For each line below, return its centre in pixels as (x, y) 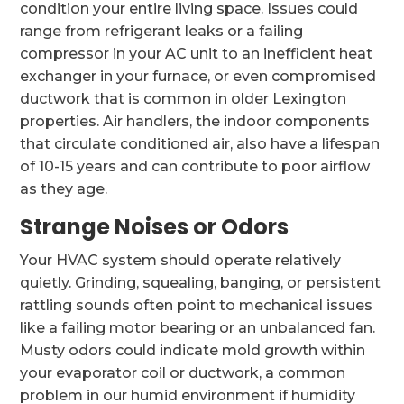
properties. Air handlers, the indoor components (195, 121)
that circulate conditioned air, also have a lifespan (200, 144)
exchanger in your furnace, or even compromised (198, 76)
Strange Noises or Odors (155, 227)
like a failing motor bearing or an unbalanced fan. (198, 328)
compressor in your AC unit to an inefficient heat (197, 54)
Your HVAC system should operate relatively (181, 260)
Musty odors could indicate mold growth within (193, 350)
